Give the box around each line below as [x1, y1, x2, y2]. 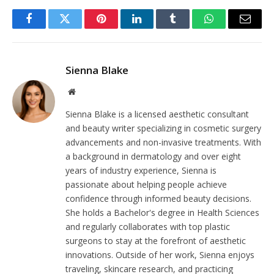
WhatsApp [208, 22, 256, 34]
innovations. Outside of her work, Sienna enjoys [65, 248, 254, 261]
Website [75, 86, 102, 95]
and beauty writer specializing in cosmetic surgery [65, 122, 261, 134]
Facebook [28, 22, 71, 34]
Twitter [64, 22, 96, 34]
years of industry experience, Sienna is [65, 164, 217, 176]
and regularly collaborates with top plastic [65, 220, 230, 232]
